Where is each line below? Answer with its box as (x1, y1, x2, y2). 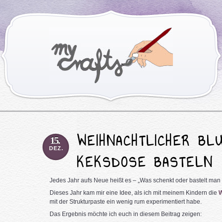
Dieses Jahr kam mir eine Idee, (49, 189, 134, 196)
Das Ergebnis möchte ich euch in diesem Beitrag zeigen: (49, 211, 202, 218)
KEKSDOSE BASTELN (76, 152, 213, 173)
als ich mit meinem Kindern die (134, 189, 219, 196)
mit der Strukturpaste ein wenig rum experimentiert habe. (49, 198, 202, 205)
